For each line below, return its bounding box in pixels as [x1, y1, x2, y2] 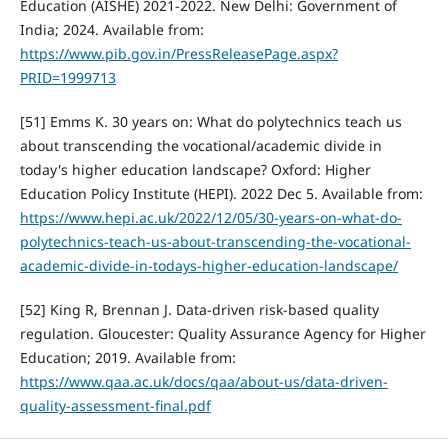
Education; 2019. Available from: [19, 347, 236, 367]
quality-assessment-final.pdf [19, 395, 211, 415]
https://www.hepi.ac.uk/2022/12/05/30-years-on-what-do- [19, 207, 402, 227]
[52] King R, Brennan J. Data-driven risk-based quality [19, 299, 379, 319]
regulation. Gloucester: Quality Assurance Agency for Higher [19, 323, 426, 343]
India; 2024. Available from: [19, 19, 204, 39]
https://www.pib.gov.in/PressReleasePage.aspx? [19, 43, 338, 63]
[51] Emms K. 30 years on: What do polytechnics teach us [19, 111, 402, 131]
